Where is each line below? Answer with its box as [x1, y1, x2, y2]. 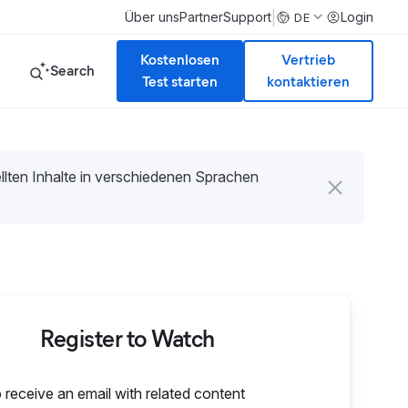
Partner [179, 9, 224, 25]
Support [223, 9, 272, 25]
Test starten [142, 73, 218, 90]
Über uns [125, 9, 180, 25]
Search [50, 62, 95, 79]
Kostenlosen [140, 51, 219, 68]
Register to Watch [40, 324, 215, 353]
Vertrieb [281, 51, 335, 68]
